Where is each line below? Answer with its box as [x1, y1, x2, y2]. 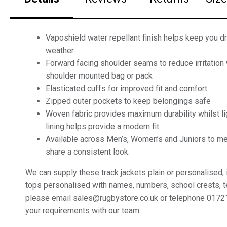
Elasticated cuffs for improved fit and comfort [46, 83, 207, 93]
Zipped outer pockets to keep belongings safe [46, 96, 211, 106]
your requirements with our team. [25, 205, 143, 215]
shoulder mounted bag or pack [46, 70, 153, 81]
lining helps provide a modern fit [46, 121, 159, 131]
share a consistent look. [46, 146, 130, 157]
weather [46, 45, 74, 55]
